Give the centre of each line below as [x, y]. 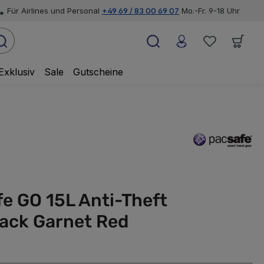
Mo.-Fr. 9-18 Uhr [211, 10]
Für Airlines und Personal [55, 10]
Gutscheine [98, 72]
